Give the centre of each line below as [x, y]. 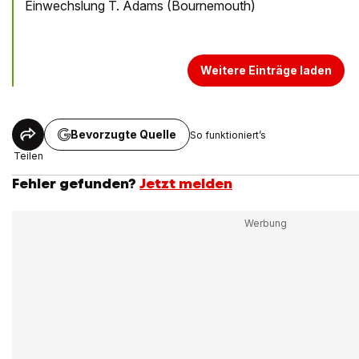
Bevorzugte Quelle [123, 135]
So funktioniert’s [228, 135]
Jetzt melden [186, 184]
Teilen [28, 156]
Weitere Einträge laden [266, 71]
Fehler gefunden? [74, 184]
